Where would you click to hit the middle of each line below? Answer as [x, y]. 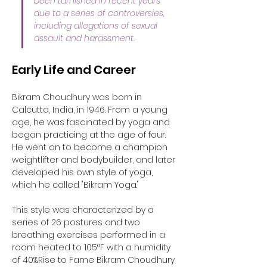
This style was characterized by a [84, 210]
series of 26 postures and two [77, 222]
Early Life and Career [74, 70]
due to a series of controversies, [100, 13]
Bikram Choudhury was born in [78, 97]
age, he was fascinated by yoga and [92, 122]
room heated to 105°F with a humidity [92, 247]
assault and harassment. [84, 38]
